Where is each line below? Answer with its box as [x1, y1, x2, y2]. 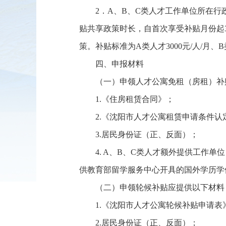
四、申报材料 [95, 60, 144, 68]
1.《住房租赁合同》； [95, 95, 174, 103]
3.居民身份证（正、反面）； [95, 130, 198, 139]
